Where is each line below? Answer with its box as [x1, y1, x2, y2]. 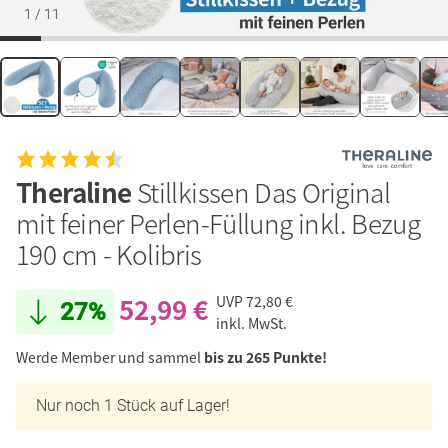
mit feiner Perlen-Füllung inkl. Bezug [16, 203, 421, 242]
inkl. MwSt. [216, 312, 287, 333]
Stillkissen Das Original [136, 172, 391, 211]
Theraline [16, 172, 137, 211]
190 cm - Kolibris [16, 234, 202, 273]
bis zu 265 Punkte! [204, 346, 327, 367]
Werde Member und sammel [16, 346, 204, 367]
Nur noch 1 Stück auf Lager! [36, 395, 230, 415]
